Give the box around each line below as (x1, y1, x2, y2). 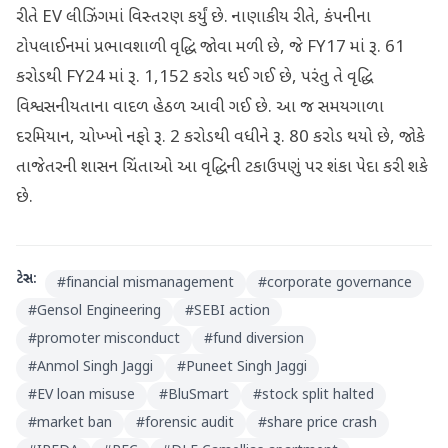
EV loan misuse (37, 386, 135, 405)
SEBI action (194, 302, 270, 321)
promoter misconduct (37, 330, 180, 349)
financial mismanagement (66, 274, 234, 293)
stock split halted (262, 386, 374, 405)
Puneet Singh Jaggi (186, 358, 307, 377)
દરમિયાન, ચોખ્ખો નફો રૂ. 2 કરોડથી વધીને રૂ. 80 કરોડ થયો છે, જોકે (16, 127, 425, 149)
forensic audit (145, 414, 234, 433)
